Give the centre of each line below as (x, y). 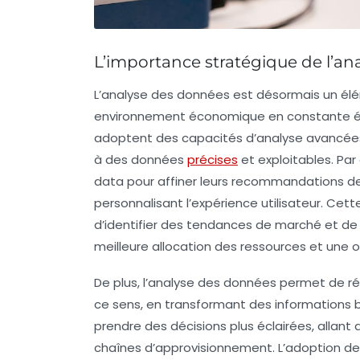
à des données (141, 160)
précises (213, 160)
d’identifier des (140, 225)
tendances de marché (254, 225)
